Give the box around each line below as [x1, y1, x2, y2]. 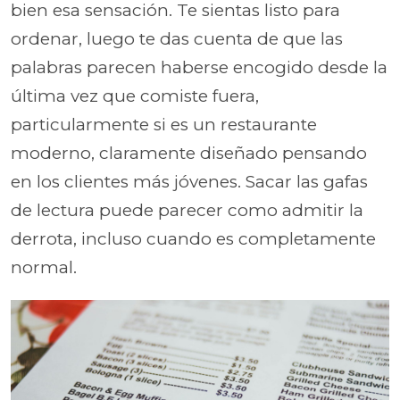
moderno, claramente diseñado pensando [11, 142, 367, 163]
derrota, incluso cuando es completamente [11, 228, 376, 249]
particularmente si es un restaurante [11, 113, 317, 135]
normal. [11, 256, 77, 278]
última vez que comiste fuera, [11, 85, 259, 106]
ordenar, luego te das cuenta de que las [11, 28, 343, 49]
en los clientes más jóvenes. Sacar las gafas [11, 171, 368, 192]
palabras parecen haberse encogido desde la [11, 56, 387, 78]
